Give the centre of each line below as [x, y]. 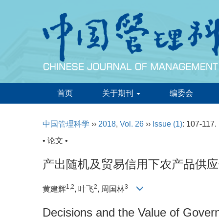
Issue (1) [167, 124]
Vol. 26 [132, 124]
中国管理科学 [66, 124]
